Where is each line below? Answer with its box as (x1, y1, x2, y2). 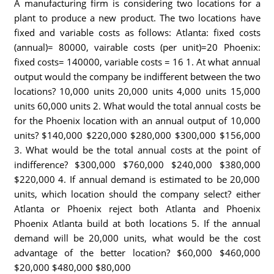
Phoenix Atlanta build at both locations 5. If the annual (13, 217, 261, 229)
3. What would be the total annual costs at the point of (13, 144, 261, 156)
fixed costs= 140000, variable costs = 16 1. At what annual (13, 56, 261, 68)
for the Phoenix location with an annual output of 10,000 (13, 114, 261, 127)
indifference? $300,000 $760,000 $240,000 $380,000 (13, 158, 261, 171)
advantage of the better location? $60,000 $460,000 (13, 246, 261, 259)
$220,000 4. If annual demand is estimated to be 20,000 (13, 173, 261, 185)
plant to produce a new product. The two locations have (13, 12, 261, 24)
